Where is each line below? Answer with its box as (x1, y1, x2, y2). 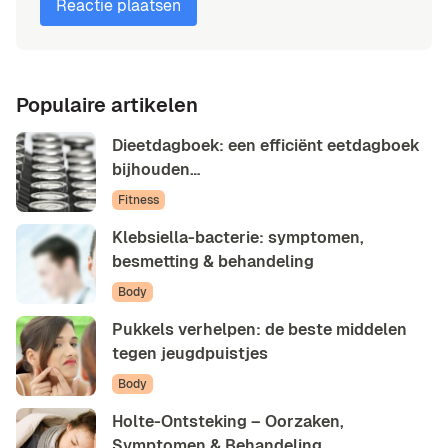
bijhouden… (112, 158, 200, 180)
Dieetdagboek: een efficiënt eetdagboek (112, 134, 420, 156)
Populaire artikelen (16, 92, 198, 119)
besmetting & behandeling (112, 250, 314, 272)
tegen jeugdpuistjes (112, 342, 268, 364)
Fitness (118, 191, 159, 208)
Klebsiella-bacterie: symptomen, (112, 226, 364, 248)
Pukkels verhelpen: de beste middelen (112, 318, 407, 340)
